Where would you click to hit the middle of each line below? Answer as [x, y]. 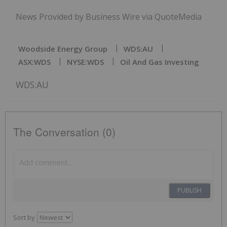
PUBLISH [190, 190]
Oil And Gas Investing [160, 62]
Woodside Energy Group [63, 48]
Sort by [24, 217]
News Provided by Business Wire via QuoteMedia [109, 16]
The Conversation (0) [64, 131]
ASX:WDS [34, 62]
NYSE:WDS [85, 62]
